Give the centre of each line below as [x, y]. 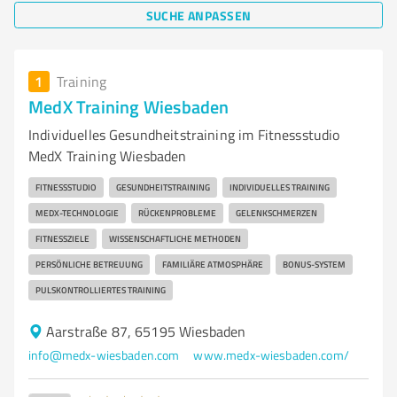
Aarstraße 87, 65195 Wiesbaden [146, 331]
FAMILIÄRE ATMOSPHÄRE [213, 264]
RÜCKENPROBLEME [177, 213]
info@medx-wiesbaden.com [104, 355]
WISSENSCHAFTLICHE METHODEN [175, 238]
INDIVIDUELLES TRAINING [280, 187]
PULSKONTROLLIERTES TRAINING [101, 290]
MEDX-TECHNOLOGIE [77, 213]
